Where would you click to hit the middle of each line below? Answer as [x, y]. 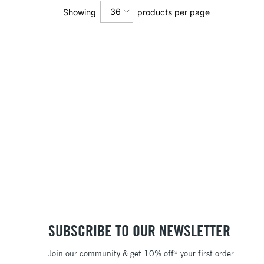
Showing [79, 12]
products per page [173, 12]
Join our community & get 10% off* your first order [141, 253]
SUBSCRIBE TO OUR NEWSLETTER [139, 231]
